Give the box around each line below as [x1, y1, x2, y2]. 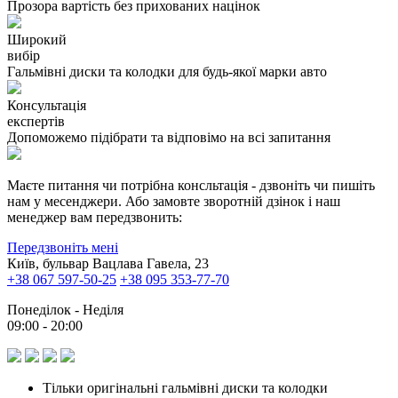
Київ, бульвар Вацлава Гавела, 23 [7, 256, 209, 272]
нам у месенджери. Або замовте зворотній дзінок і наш [7, 194, 340, 210]
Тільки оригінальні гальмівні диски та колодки [43, 380, 328, 396]
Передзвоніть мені [7, 240, 118, 256]
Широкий [7, 32, 67, 48]
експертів [7, 114, 65, 130]
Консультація [7, 98, 86, 114]
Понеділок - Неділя [7, 302, 123, 318]
